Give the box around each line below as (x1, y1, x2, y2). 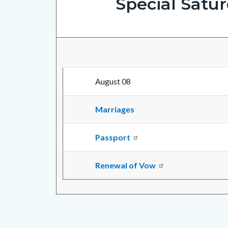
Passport (95, 132, 130, 142)
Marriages (95, 104, 134, 115)
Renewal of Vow (95, 160, 156, 170)
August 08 (95, 76, 131, 87)
